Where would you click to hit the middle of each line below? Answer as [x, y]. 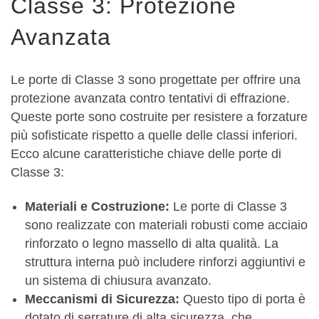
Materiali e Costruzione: [97, 207]
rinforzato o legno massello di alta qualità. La [152, 244]
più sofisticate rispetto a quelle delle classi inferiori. [154, 136]
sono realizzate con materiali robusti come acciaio [166, 225]
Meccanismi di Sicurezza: [104, 299]
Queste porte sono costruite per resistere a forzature [159, 117]
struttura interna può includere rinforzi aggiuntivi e [165, 262]
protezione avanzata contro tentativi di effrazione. [150, 99]
